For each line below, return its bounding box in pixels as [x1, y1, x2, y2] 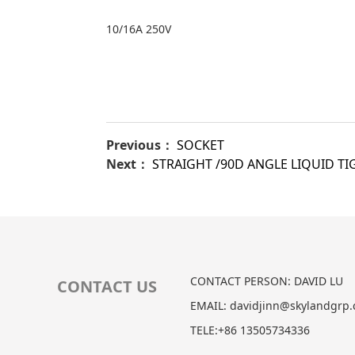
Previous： [106, 136, 177, 155]
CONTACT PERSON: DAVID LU [190, 273, 343, 289]
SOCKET [177, 136, 225, 155]
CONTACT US [57, 276, 157, 298]
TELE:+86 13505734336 [190, 323, 310, 338]
